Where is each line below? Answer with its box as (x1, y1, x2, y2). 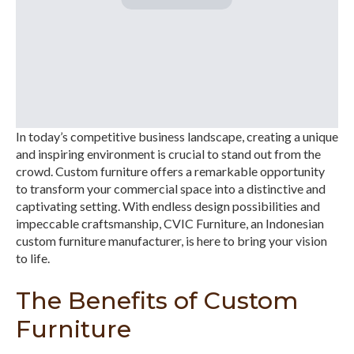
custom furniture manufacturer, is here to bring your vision (16, 233, 327, 249)
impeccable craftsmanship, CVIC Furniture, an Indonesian (16, 216, 324, 232)
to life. (16, 250, 50, 266)
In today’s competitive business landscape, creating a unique (16, 129, 338, 145)
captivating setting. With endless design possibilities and (16, 198, 320, 214)
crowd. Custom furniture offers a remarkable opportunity (16, 164, 325, 179)
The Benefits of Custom (16, 286, 298, 316)
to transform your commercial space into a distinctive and (16, 181, 326, 197)
